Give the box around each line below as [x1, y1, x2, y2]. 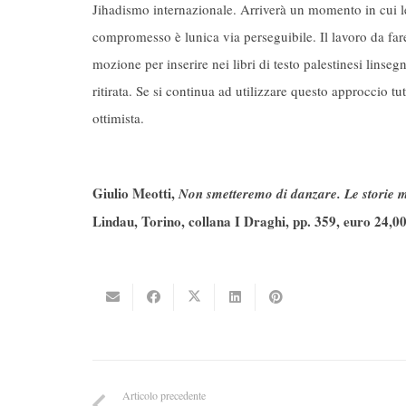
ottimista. [92, 109, 144, 127]
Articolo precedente [122, 387, 206, 402]
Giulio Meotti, [92, 182, 179, 203]
